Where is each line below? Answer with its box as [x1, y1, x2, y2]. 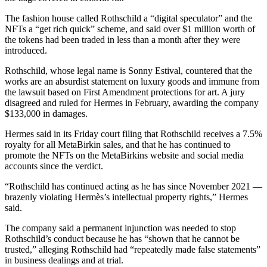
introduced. [5, 45, 47, 56]
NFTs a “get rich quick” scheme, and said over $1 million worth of [5, 24, 255, 35]
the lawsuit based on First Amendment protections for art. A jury [5, 87, 245, 98]
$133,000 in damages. [5, 108, 88, 119]
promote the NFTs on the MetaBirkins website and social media [5, 150, 244, 161]
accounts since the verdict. [5, 161, 103, 172]
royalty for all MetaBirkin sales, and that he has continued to [5, 139, 231, 150]
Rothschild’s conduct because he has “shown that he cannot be [5, 234, 240, 244]
